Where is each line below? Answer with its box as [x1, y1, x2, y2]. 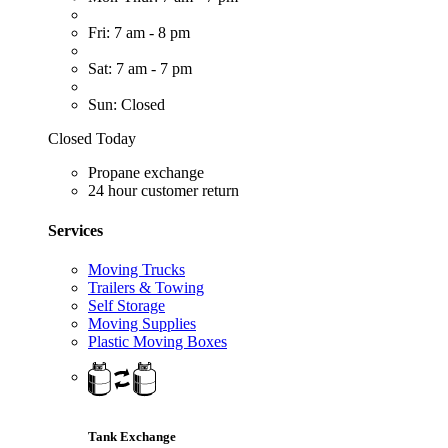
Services [48, 221, 103, 239]
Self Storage [88, 296, 165, 314]
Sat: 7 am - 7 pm [88, 60, 192, 78]
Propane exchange [88, 164, 204, 182]
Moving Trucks [88, 260, 185, 278]
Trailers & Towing [88, 278, 204, 296]
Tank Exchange [88, 428, 176, 444]
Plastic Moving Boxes [88, 332, 227, 350]
